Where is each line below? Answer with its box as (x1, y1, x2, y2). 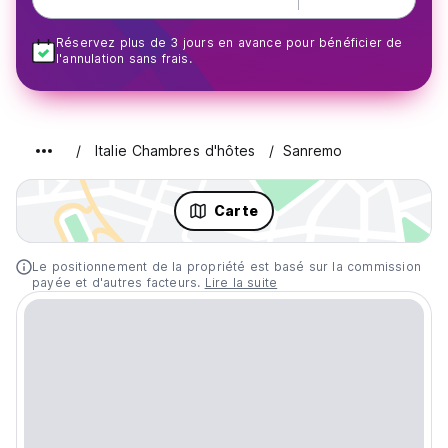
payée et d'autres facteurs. (32, 275, 205, 290)
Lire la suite (204, 275, 278, 290)
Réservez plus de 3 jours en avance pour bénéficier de (56, 35, 403, 50)
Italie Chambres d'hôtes (95, 142, 256, 159)
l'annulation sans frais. (56, 51, 192, 66)
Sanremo (282, 142, 343, 159)
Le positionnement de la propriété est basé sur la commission (32, 259, 422, 274)
